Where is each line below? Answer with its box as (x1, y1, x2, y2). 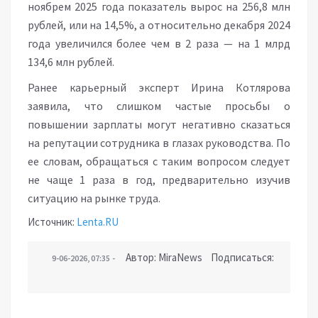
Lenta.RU (77, 215, 119, 229)
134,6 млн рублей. (28, 55, 114, 69)
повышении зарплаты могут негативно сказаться (28, 117, 290, 131)
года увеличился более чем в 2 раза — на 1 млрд (28, 36, 290, 50)
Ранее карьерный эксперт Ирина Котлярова (28, 80, 290, 94)
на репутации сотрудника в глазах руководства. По (28, 136, 290, 150)
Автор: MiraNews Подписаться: (117, 251, 276, 264)
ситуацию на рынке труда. (28, 191, 160, 205)
